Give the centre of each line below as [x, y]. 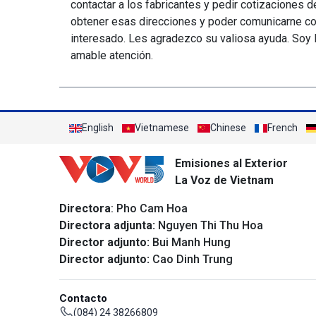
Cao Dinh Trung [191, 259]
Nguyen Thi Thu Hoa [209, 225]
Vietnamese [162, 128]
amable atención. [112, 55]
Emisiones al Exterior [231, 163]
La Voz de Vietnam [224, 180]
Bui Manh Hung [190, 242]
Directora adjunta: [107, 225]
